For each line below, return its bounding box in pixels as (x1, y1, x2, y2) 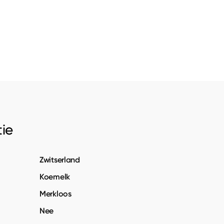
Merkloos (39, 188, 71, 198)
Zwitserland (39, 154, 80, 164)
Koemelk (39, 171, 70, 181)
